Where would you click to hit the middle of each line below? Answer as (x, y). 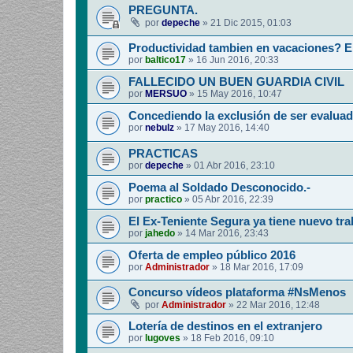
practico (163, 199)
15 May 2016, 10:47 (240, 93)
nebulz (160, 127)
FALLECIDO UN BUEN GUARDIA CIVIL (236, 82)
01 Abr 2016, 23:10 (234, 165)
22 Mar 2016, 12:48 (278, 305)
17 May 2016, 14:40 (227, 127)
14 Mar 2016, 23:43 (227, 233)
